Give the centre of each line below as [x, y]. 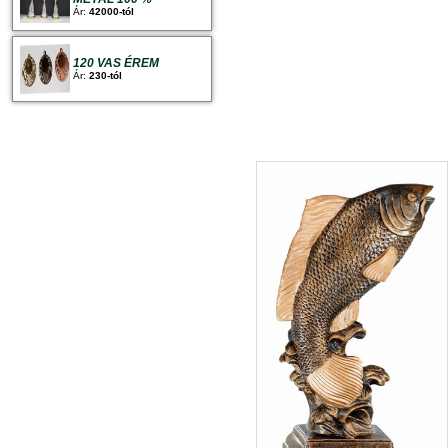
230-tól [105, 75]
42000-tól [111, 11]
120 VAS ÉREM [116, 62]
